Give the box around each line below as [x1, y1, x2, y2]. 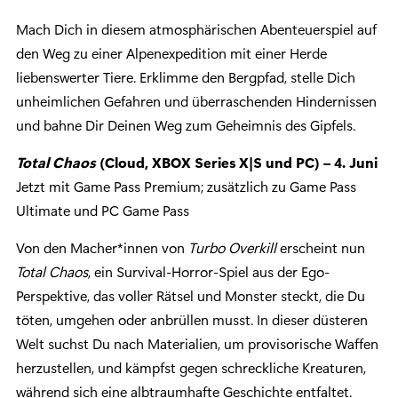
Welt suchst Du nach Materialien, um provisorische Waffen [16, 334, 378, 354]
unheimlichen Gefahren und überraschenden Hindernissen [16, 92, 377, 111]
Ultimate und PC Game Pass [16, 201, 189, 220]
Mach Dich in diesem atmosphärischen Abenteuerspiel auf [16, 20, 377, 39]
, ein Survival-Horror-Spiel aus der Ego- [88, 262, 330, 282]
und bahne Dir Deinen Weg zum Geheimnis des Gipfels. [16, 115, 355, 135]
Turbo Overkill [188, 238, 276, 258]
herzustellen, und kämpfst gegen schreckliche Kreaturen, [16, 358, 366, 378]
